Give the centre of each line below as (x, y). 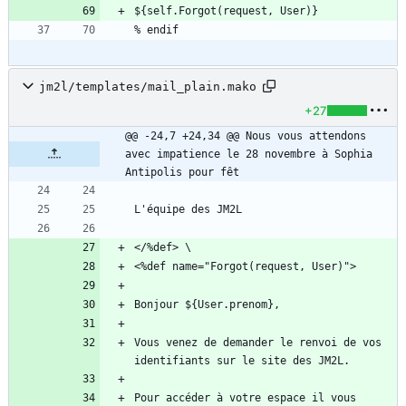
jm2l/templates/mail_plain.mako (148, 86)
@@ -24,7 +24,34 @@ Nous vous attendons (246, 136)
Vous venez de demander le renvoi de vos (258, 343)
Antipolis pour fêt (182, 173)
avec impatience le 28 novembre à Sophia (249, 155)
